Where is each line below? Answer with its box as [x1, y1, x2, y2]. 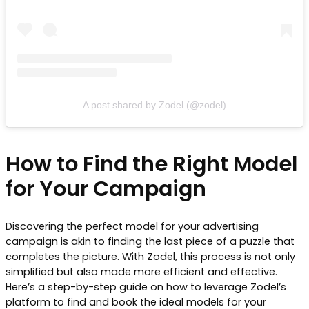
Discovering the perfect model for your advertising [6, 219, 259, 234]
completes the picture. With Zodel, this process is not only [6, 250, 295, 264]
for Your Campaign [6, 174, 206, 203]
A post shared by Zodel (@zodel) [83, 99, 226, 110]
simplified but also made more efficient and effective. [6, 265, 277, 279]
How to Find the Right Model [6, 149, 297, 179]
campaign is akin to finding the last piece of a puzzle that [6, 235, 295, 249]
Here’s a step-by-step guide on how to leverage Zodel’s [6, 280, 286, 295]
